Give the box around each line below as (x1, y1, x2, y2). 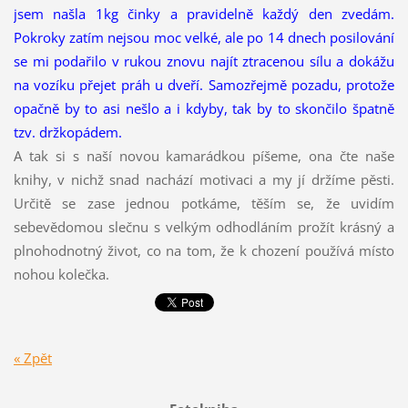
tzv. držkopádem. (13, 123, 122, 142)
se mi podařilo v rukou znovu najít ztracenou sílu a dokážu (13, 52, 395, 71)
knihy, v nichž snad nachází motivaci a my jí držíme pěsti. (13, 170, 395, 189)
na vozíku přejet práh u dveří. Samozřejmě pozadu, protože (13, 76, 395, 95)
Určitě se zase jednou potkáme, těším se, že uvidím (13, 194, 395, 213)
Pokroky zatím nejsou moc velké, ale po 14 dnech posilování (13, 28, 395, 47)
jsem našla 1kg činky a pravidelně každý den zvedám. (13, 5, 395, 24)
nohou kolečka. (13, 265, 109, 284)
